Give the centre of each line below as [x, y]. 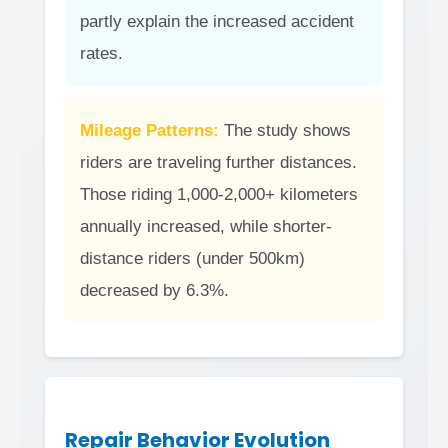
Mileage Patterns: [149, 131]
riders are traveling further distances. [218, 163]
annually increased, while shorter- [206, 227]
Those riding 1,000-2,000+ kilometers [219, 195]
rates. [101, 54]
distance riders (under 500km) [192, 259]
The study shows [285, 131]
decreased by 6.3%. [154, 291]
